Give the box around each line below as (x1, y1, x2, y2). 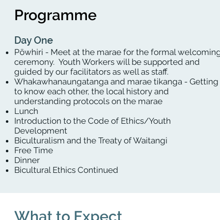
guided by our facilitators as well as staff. (14, 67, 168, 77)
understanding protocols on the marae (14, 96, 163, 106)
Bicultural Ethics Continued (14, 165, 118, 175)
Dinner (14, 155, 40, 165)
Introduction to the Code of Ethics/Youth (14, 116, 171, 126)
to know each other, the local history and (14, 86, 169, 96)
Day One (14, 34, 53, 46)
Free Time (14, 145, 53, 155)
